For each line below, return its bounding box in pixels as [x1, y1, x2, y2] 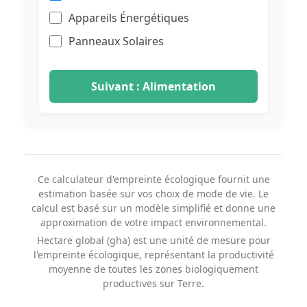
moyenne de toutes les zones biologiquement [49, 262, 258, 275]
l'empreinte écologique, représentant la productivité [33, 248, 274, 261]
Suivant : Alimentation [91, 79, 216, 94]
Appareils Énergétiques [69, 10, 189, 25]
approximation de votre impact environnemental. [40, 216, 267, 229]
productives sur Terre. [103, 277, 204, 290]
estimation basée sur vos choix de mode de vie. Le [38, 187, 269, 200]
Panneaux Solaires [69, 34, 164, 49]
